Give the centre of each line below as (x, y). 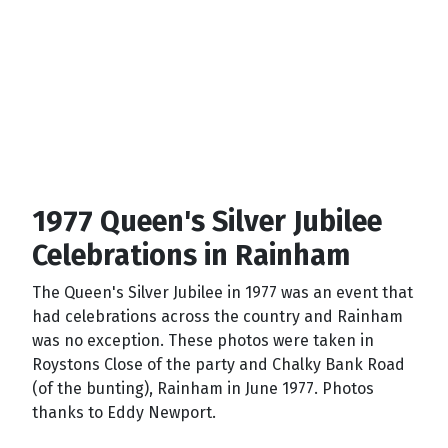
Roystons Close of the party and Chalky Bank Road (218, 364)
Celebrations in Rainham (191, 255)
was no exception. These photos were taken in (203, 340)
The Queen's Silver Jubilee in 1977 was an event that (222, 292)
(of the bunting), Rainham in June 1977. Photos (203, 388)
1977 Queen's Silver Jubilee (207, 221)
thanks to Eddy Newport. (124, 412)
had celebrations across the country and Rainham (217, 316)
